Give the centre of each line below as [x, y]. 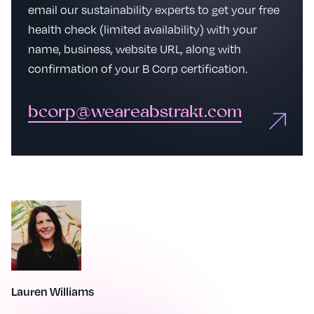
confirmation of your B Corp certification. [138, 68]
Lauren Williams [53, 291]
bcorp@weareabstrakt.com [135, 112]
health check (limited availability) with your [143, 29]
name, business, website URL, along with [135, 48]
